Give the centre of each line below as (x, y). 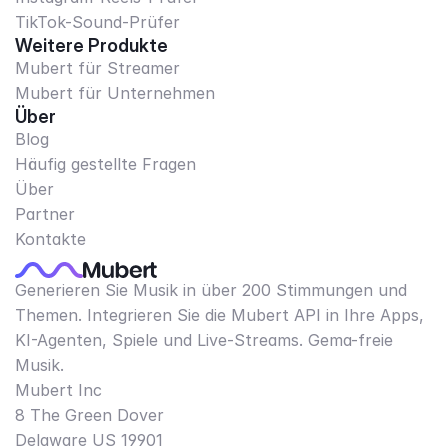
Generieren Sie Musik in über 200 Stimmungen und (211, 290)
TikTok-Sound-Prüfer (97, 22)
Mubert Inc (58, 390)
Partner (45, 214)
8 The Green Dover (89, 415)
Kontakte (50, 239)
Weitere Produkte (91, 45)
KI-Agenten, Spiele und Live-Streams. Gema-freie (204, 340)
